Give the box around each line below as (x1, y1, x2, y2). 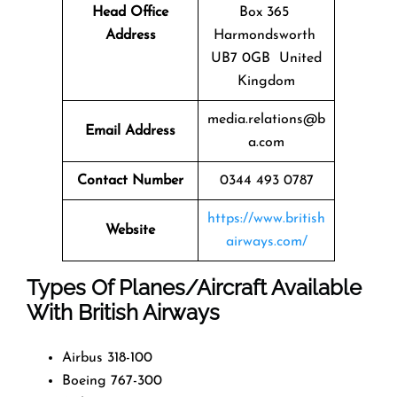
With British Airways (27, 299, 220, 325)
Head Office (92, 4, 168, 19)
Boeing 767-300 (62, 373, 162, 388)
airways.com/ (225, 234, 307, 249)
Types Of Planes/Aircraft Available (27, 274, 362, 300)
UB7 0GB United (211, 51, 322, 66)
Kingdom (237, 74, 295, 89)
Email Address (85, 123, 175, 138)
